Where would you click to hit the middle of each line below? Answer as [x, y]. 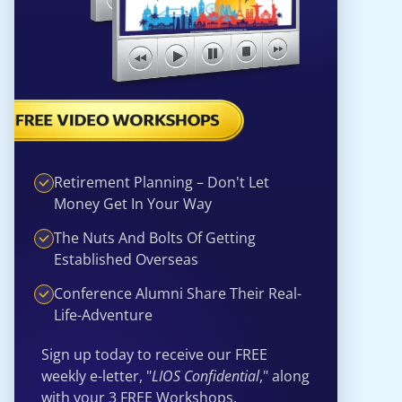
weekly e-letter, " [96, 376]
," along [284, 376]
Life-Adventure [103, 315]
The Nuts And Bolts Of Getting [155, 237]
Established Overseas [126, 259]
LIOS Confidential [205, 376]
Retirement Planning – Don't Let [162, 182]
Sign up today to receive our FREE [154, 354]
